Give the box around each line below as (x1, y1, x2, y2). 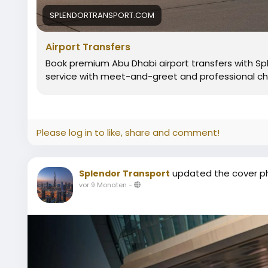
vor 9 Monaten (79, 180, 127, 190)
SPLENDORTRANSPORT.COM (50, 10, 154, 22)
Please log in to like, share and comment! (36, 126, 220, 139)
